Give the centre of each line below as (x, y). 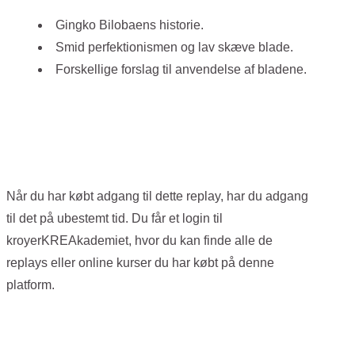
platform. (32, 284)
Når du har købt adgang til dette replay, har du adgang (157, 196)
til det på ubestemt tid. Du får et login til (115, 218)
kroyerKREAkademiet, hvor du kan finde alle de (139, 240)
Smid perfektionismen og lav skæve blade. (174, 47)
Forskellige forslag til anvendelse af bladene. (183, 69)
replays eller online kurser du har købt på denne (140, 262)
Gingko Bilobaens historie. (130, 25)
